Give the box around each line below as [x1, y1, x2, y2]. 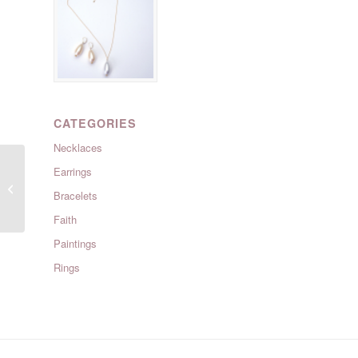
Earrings [54, 164, 92, 180]
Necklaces [54, 140, 102, 156]
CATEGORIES [54, 115, 137, 132]
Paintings [54, 236, 97, 252]
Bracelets [54, 188, 97, 204]
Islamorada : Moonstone [28, 180, 140, 196]
